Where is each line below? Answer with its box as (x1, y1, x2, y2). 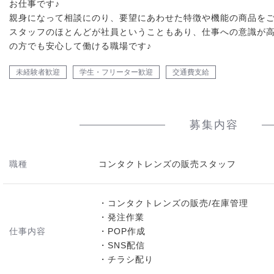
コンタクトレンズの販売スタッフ (98, 159, 236, 169)
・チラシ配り (98, 254, 154, 264)
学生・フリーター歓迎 (80, 68, 153, 76)
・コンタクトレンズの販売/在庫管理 (98, 198, 248, 208)
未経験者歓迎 (16, 68, 60, 76)
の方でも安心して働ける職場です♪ (9, 41, 152, 51)
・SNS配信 (98, 240, 145, 250)
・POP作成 (98, 226, 146, 236)
